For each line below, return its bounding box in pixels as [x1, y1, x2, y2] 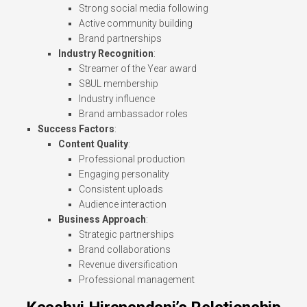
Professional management [79, 274, 195, 286]
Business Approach [58, 214, 146, 225]
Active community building [79, 18, 193, 29]
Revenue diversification [79, 259, 177, 271]
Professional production [79, 153, 185, 165]
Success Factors [38, 123, 114, 135]
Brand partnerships [79, 33, 162, 45]
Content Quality [58, 138, 128, 150]
